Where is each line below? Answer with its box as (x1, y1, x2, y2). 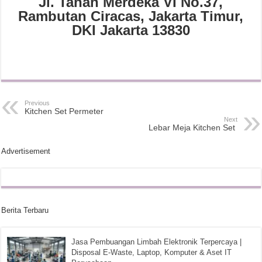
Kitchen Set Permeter (25, 106, 104, 116)
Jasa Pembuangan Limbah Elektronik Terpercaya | (71, 237, 242, 246)
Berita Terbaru (1, 206, 49, 215)
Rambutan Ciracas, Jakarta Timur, (18, 8, 244, 24)
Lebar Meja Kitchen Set (148, 123, 237, 132)
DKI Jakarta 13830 (71, 22, 190, 38)
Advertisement (1, 147, 51, 156)
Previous (25, 99, 50, 106)
